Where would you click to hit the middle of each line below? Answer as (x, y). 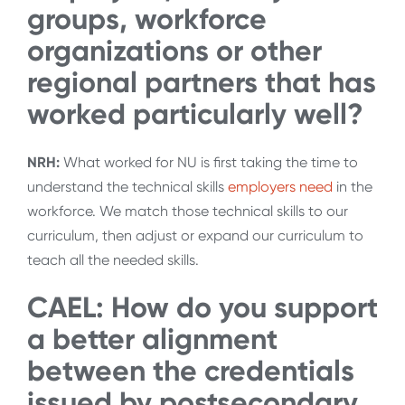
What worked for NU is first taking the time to (209, 163)
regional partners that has (202, 82)
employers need (280, 187)
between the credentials (191, 371)
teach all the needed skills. (115, 260)
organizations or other (174, 50)
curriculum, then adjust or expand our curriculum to (195, 236)
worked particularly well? (195, 113)
